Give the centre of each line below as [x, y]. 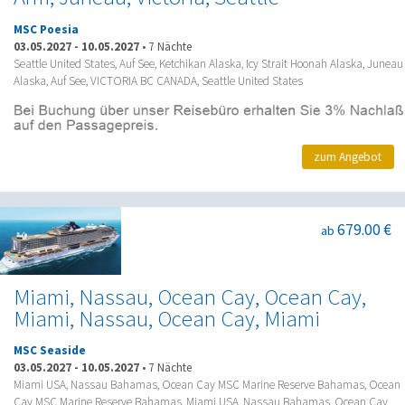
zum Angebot [348, 157]
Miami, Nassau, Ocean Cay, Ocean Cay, [190, 297]
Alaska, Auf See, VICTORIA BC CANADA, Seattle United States [158, 80]
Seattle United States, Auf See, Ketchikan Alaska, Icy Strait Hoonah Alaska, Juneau [208, 63]
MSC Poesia [46, 29]
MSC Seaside [50, 351]
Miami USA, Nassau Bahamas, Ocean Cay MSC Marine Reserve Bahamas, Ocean [207, 385]
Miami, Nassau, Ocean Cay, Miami [167, 318]
